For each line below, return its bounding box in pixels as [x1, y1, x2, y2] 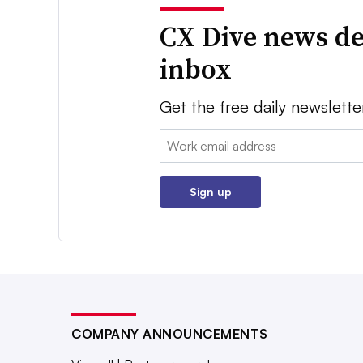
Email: [160, 130, 194, 147]
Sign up [189, 184, 232, 199]
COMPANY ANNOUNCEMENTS [71, 325, 268, 342]
